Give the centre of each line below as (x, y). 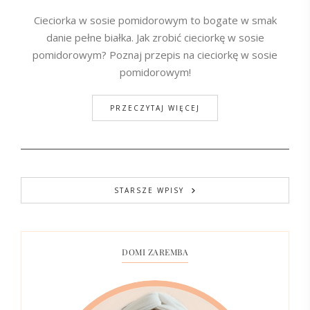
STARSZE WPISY (149, 190)
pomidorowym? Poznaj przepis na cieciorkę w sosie (155, 54)
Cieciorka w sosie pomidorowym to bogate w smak (155, 20)
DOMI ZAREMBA (155, 252)
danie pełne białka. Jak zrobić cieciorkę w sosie (155, 37)
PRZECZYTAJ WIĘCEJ (155, 108)
